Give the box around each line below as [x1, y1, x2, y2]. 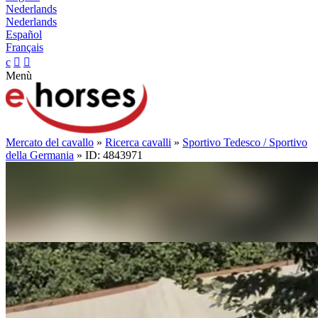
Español [6, 28, 42, 40]
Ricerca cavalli [105, 136, 171, 148]
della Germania [6, 148, 74, 161]
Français [6, 41, 43, 53]
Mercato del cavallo [6, 136, 94, 148]
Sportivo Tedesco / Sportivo [182, 136, 307, 148]
